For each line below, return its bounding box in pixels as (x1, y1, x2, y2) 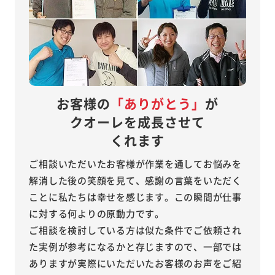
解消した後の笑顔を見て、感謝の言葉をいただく (29, 174, 242, 187)
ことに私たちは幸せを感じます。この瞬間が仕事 (29, 190, 242, 204)
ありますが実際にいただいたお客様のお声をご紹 (29, 257, 242, 270)
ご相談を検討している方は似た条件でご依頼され (29, 223, 242, 237)
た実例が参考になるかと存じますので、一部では (29, 240, 242, 254)
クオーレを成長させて (69, 112, 206, 131)
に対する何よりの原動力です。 (29, 207, 165, 220)
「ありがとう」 (110, 94, 206, 113)
